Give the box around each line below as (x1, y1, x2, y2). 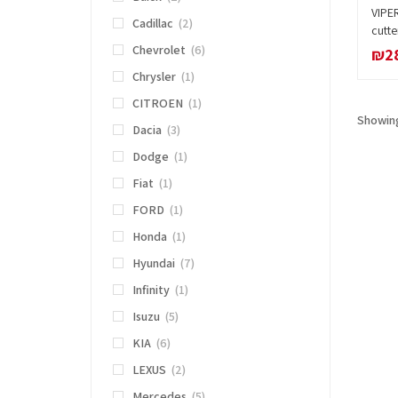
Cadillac (132, 15, 173, 32)
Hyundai (132, 255, 175, 272)
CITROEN (132, 95, 183, 112)
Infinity (132, 282, 170, 298)
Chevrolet (132, 42, 186, 59)
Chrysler (132, 68, 176, 85)
